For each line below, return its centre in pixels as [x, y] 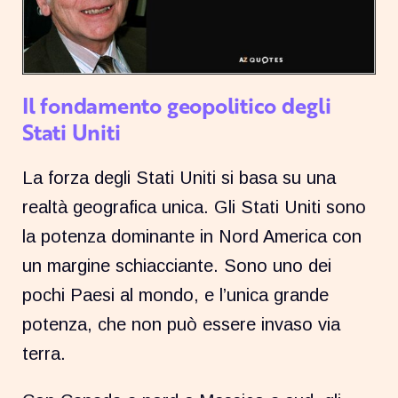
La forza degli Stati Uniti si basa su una [179, 178]
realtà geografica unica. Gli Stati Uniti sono [195, 207]
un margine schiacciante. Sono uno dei [177, 266]
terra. [44, 354]
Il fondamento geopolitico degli [177, 106]
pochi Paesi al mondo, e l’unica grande [176, 295]
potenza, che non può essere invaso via [182, 325]
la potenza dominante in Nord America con [192, 237]
